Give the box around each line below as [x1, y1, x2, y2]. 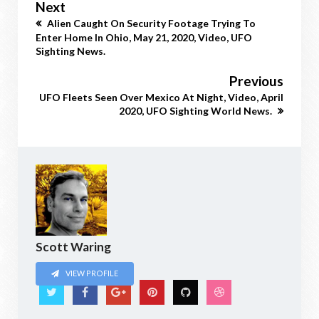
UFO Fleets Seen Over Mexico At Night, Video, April [39, 91, 283, 103]
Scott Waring [36, 239, 111, 254]
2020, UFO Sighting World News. [119, 105, 274, 117]
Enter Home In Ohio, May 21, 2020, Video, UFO [36, 31, 252, 43]
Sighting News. [36, 45, 105, 57]
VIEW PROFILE [64, 268, 119, 278]
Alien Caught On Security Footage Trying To [45, 17, 256, 29]
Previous [229, 73, 283, 89]
